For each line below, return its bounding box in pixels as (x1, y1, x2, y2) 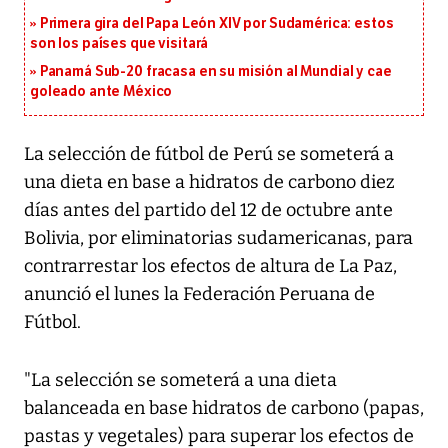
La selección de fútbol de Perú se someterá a (24, 143, 394, 166)
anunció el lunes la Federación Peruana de (24, 283, 375, 306)
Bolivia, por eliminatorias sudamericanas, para (24, 227, 413, 250)
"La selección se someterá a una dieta (24, 369, 337, 392)
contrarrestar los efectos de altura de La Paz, (24, 255, 397, 278)
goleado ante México (30, 83, 173, 101)
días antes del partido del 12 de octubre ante (24, 199, 393, 222)
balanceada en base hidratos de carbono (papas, (24, 397, 424, 420)
